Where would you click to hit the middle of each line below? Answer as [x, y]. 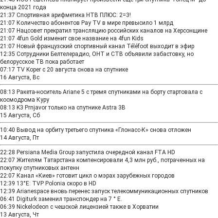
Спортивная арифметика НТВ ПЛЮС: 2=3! [74, 15]
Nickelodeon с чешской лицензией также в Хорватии [88, 207]
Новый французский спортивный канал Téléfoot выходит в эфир [105, 46]
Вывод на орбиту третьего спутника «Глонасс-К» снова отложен [104, 130]
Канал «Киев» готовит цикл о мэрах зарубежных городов [96, 176]
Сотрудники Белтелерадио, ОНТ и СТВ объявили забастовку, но [105, 54]
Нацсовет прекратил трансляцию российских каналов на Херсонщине [112, 31]
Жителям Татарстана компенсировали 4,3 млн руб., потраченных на [111, 160]
